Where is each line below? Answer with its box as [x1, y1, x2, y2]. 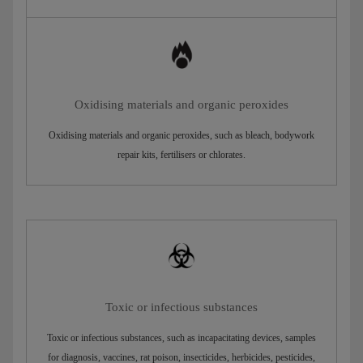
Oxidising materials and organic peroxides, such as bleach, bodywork [49, 130, 314, 142]
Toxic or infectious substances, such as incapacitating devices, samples [47, 332, 316, 344]
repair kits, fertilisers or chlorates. [117, 149, 246, 161]
